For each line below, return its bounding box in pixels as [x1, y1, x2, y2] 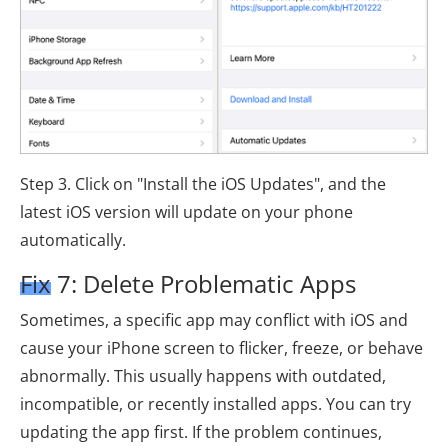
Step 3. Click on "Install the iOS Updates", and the [20, 173, 386, 196]
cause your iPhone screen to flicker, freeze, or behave [20, 337, 423, 360]
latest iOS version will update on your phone [20, 201, 353, 224]
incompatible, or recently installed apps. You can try [20, 393, 411, 416]
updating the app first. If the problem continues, [20, 421, 382, 444]
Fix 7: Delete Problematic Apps [20, 267, 356, 301]
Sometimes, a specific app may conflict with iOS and [20, 309, 408, 332]
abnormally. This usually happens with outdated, [20, 365, 386, 388]
